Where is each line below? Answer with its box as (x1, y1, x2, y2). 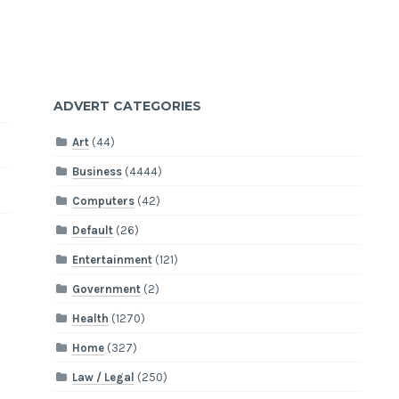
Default (72, 223, 114, 237)
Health (72, 311, 110, 325)
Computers (72, 193, 135, 208)
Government (72, 281, 142, 296)
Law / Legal (72, 370, 135, 384)
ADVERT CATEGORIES (53, 98, 202, 115)
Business (72, 164, 123, 178)
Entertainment (72, 252, 153, 266)
